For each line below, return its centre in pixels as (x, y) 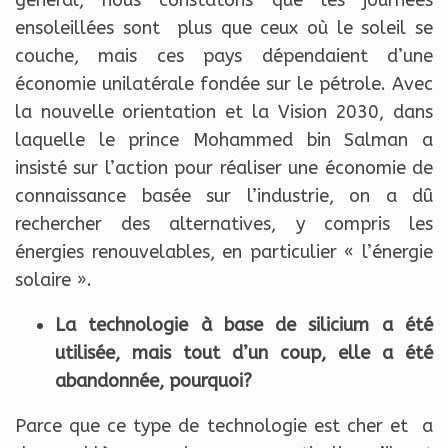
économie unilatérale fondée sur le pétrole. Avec (224, 84)
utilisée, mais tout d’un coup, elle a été (244, 353)
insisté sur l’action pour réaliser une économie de (224, 168)
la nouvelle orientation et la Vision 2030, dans (224, 112)
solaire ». (53, 280)
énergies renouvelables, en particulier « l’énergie (224, 252)
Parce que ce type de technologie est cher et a (224, 426)
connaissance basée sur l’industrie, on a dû (224, 196)
